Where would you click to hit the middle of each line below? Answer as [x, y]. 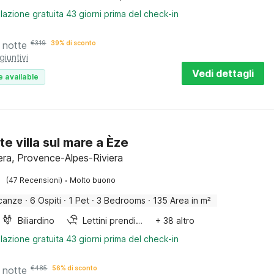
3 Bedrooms [121, 200]
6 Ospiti [46, 200]
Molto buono [93, 180]
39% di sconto [74, 43]
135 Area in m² [182, 200]
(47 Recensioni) [35, 180]
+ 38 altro [175, 220]
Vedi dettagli [223, 73]
